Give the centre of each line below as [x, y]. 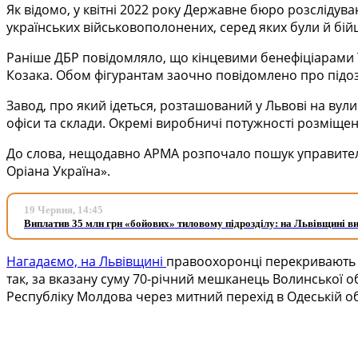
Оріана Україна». [58, 171]
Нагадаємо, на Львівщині [86, 261]
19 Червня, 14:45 [64, 209]
